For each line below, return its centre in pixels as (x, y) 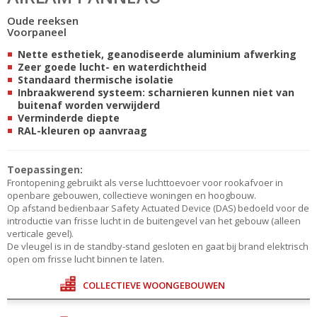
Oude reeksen (43, 20)
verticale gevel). (40, 233)
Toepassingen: (45, 169)
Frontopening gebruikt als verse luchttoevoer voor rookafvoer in (145, 182)
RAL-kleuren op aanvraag (82, 130)
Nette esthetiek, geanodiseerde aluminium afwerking (157, 54)
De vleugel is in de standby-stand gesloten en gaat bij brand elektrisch (158, 246)
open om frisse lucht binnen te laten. (86, 259)
